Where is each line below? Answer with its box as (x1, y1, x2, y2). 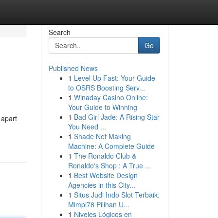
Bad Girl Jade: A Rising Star (73, 112, 160, 122)
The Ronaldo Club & (73, 151, 136, 161)
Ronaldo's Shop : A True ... (68, 161, 151, 170)
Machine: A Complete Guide (68, 141, 155, 151)
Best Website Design (73, 170, 138, 180)
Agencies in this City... (68, 180, 135, 190)
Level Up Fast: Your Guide (73, 73, 155, 83)
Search (48, 27, 71, 37)
